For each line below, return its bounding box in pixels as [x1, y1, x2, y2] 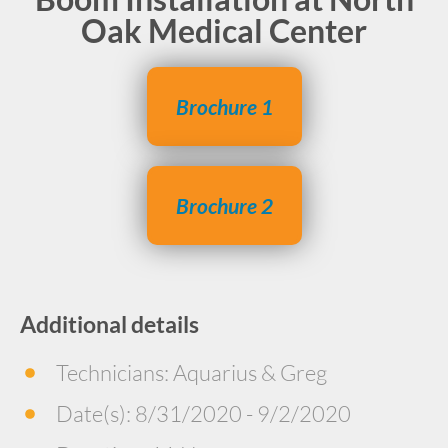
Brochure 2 [175, 193, 273, 218]
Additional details [20, 310, 199, 338]
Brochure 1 [175, 94, 273, 119]
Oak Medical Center [81, 11, 367, 50]
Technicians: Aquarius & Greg [55, 359, 327, 386]
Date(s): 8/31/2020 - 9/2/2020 [55, 400, 351, 427]
